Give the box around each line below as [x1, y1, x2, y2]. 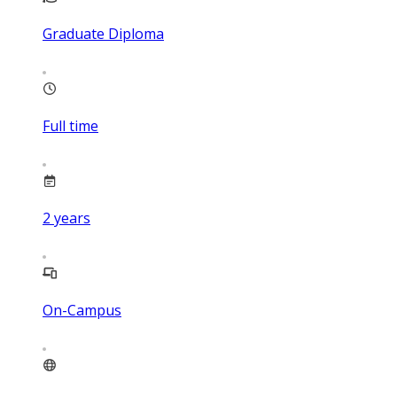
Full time [43, 115, 98, 136]
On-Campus [43, 300, 121, 320]
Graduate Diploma [43, 23, 164, 43]
